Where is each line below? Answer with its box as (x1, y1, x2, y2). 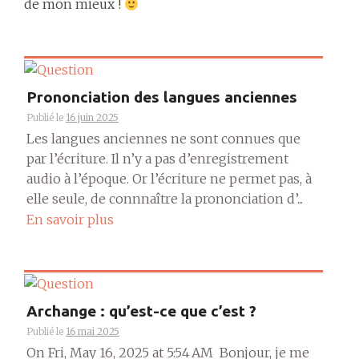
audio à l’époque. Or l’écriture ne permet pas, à (26, 170, 312, 187)
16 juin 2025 (66, 111, 119, 123)
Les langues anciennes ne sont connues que (26, 130, 301, 147)
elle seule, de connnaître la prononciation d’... (26, 190, 303, 207)
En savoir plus (26, 212, 114, 228)
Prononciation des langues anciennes (26, 87, 297, 106)
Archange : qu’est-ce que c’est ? (26, 301, 256, 320)
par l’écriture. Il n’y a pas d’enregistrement (26, 150, 288, 167)
